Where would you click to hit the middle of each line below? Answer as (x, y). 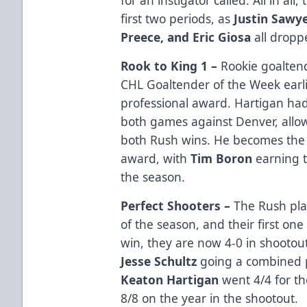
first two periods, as (177, 18)
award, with (156, 158)
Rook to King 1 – (171, 65)
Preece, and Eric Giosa (186, 37)
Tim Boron (222, 158)
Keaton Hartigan (172, 279)
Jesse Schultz (159, 261)
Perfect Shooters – (177, 205)
